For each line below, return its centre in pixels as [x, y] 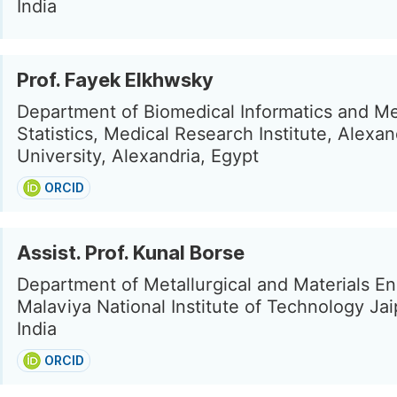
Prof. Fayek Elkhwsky [115, 80]
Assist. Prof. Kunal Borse [131, 253]
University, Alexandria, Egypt [138, 156]
